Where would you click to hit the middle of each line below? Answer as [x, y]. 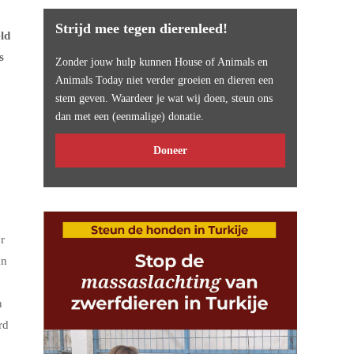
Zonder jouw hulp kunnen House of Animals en [162, 62]
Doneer [171, 151]
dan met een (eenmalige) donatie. [130, 117]
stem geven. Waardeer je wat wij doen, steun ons [164, 98]
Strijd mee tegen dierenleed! [142, 28]
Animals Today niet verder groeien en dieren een [165, 80]
